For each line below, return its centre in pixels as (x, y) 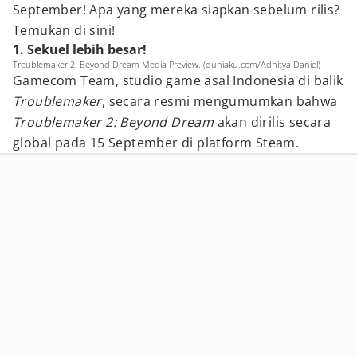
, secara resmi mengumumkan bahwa (220, 101)
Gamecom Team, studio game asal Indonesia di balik (178, 80)
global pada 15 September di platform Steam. (156, 143)
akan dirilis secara (273, 122)
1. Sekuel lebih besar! (80, 49)
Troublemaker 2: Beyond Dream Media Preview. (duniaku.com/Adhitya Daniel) (167, 64)
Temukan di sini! (64, 30)
